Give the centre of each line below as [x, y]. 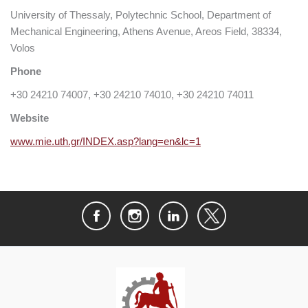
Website [30, 118]
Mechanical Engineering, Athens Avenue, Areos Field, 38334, [146, 31]
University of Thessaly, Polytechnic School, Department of [141, 15]
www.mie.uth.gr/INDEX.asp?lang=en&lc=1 [106, 141]
